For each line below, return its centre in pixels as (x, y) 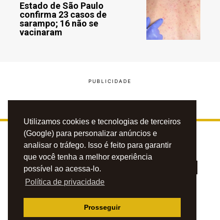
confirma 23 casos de (63, 15)
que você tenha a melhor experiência (88, 157)
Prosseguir (102, 207)
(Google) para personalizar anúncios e (90, 134)
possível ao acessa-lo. (62, 169)
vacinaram (41, 32)
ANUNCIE (154, 206)
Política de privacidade (65, 182)
